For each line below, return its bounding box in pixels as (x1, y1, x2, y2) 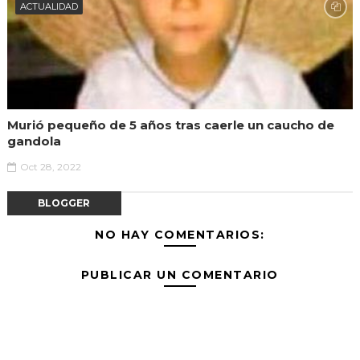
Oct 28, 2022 (19, 160, 81, 173)
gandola (6, 133, 61, 149)
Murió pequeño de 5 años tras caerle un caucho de (6, 117, 334, 133)
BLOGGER (38, 196, 91, 209)
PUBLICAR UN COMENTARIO (80, 267, 279, 282)
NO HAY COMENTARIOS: (95, 227, 265, 242)
